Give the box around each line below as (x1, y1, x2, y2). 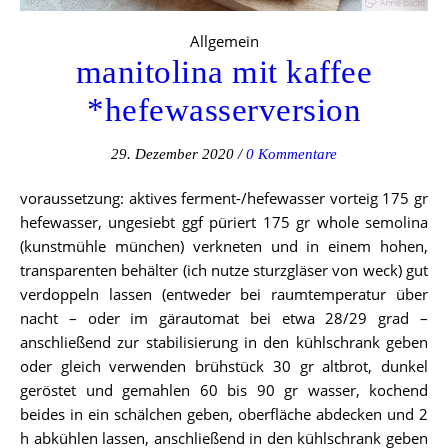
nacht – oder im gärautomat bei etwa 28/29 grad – (20, 307, 428, 328)
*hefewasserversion (87, 91, 361, 128)
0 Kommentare (246, 145, 337, 162)
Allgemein (189, 30, 259, 51)
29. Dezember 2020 (111, 145, 234, 162)
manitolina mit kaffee (75, 53, 373, 90)
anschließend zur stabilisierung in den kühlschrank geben (20, 331, 428, 352)
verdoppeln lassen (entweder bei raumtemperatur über (20, 283, 428, 304)
